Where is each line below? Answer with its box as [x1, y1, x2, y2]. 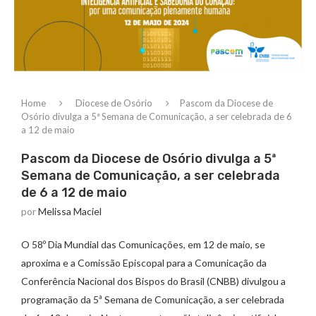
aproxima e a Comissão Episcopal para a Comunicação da [21, 257, 267, 269]
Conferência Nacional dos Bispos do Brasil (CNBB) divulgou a [21, 275, 286, 287]
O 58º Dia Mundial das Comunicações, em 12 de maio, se [21, 238, 265, 250]
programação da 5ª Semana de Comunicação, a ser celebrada [21, 293, 284, 305]
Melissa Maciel [38, 205, 102, 217]
